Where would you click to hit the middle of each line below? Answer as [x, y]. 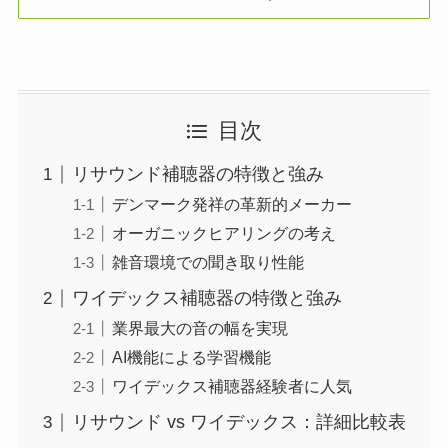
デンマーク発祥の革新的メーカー [231, 204]
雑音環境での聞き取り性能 [207, 262]
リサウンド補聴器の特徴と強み [197, 174]
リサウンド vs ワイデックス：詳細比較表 [238, 422]
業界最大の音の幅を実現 [199, 328]
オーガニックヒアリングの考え [223, 233]
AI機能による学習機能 [191, 357]
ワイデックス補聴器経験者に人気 [231, 386]
